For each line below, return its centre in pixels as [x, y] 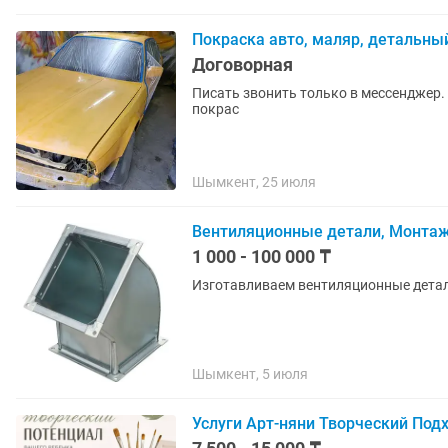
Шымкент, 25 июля [254, 182]
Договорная [242, 64]
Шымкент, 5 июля [250, 374]
